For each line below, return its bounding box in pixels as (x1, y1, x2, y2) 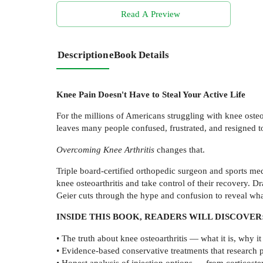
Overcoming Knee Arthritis (56, 144, 154, 154)
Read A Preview (120, 9, 180, 19)
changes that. (154, 144, 205, 154)
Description (58, 49, 108, 61)
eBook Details (109, 49, 169, 61)
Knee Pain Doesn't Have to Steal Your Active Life (56, 89, 245, 99)
